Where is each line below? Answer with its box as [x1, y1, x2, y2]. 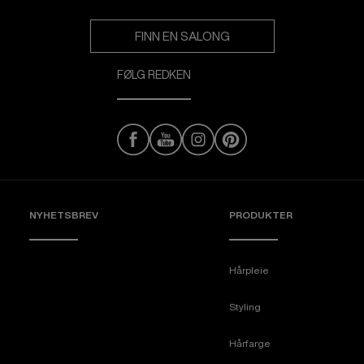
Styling [229, 301, 261, 312]
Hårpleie [229, 265, 269, 275]
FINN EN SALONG [134, 30, 230, 42]
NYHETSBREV [29, 210, 98, 220]
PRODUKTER [229, 210, 292, 220]
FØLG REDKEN [117, 69, 191, 80]
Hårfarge [229, 338, 271, 349]
